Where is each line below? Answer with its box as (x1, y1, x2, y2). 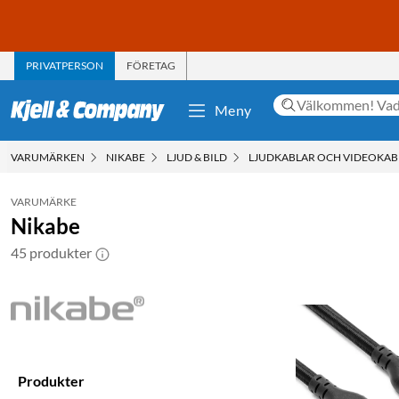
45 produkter (11, 243, 92, 261)
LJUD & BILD (167, 150, 227, 164)
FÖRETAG (126, 58, 175, 72)
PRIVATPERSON (26, 58, 103, 72)
